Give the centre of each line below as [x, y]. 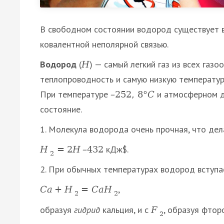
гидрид [87, 209]
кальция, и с [125, 209]
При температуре [75, 94]
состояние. [61, 109]
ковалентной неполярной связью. [104, 44]
